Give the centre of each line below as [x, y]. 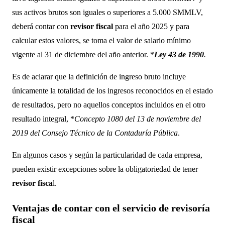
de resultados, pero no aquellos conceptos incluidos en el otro [109, 105]
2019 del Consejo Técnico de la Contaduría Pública [95, 133]
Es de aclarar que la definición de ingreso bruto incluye [99, 77]
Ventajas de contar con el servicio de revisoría [111, 208]
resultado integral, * [43, 119]
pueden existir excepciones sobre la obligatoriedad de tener [105, 169]
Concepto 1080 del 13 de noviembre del [138, 119]
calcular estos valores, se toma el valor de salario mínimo [101, 41]
